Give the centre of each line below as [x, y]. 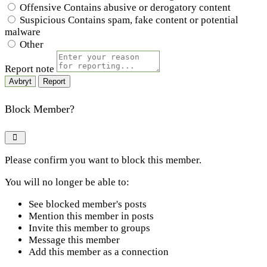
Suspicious [43, 20]
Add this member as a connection [99, 252]
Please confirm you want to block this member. [103, 160]
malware [23, 32]
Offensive [41, 7]
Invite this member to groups [89, 228]
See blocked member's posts [88, 204]
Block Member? [40, 109]
